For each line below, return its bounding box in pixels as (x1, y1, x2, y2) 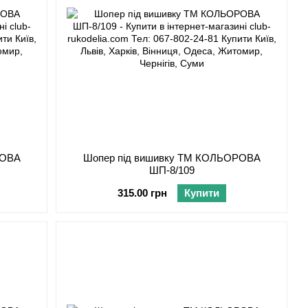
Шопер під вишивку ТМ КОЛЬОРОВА (82, 152, 261, 164)
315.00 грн (117, 187, 167, 199)
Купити (184, 187, 219, 199)
